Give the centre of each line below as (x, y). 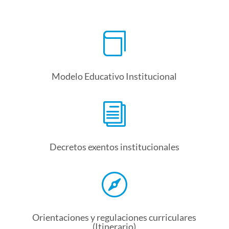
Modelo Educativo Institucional (114, 76)
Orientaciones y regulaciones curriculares (114, 217)
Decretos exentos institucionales (114, 147)
